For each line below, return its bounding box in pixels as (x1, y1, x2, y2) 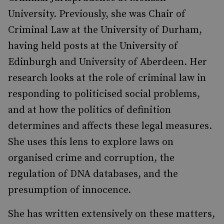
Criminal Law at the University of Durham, (8, 23, 202, 36)
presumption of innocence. (8, 183, 131, 196)
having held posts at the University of (8, 39, 178, 52)
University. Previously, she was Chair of (8, 7, 185, 20)
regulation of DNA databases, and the (8, 167, 178, 180)
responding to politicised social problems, (8, 87, 200, 100)
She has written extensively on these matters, (8, 207, 215, 220)
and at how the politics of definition (8, 103, 171, 116)
